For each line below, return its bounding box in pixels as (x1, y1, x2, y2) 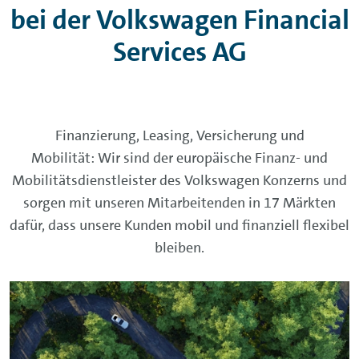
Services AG (112, 34, 247, 70)
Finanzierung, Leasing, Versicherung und (54, 126, 305, 145)
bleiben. (155, 238, 204, 257)
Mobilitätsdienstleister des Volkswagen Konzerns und (12, 171, 347, 190)
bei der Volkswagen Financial (10, 2, 349, 38)
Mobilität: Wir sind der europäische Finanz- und (31, 148, 328, 167)
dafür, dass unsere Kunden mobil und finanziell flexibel (10, 216, 349, 235)
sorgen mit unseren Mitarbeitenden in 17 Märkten (23, 193, 336, 212)
